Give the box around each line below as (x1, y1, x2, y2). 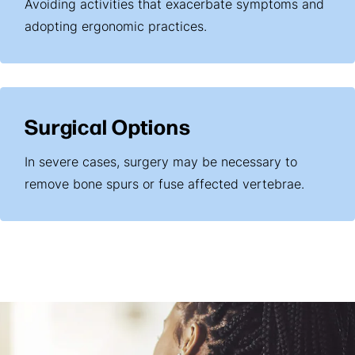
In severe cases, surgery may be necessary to (25, 156, 298, 170)
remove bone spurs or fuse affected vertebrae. (25, 178, 305, 192)
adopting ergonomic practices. (25, 21, 208, 34)
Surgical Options (25, 109, 191, 141)
